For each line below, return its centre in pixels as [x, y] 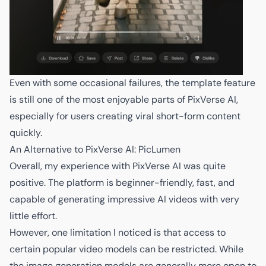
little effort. [33, 216]
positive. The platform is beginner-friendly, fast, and [122, 182]
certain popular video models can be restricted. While [126, 249]
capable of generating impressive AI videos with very [124, 199]
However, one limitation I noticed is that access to [118, 232]
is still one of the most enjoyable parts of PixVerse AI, [124, 99]
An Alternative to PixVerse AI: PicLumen [95, 149]
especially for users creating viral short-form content [125, 116]
